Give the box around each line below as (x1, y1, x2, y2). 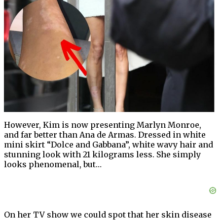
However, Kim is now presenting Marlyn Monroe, (4, 120, 201, 130)
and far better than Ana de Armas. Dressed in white (4, 130, 206, 140)
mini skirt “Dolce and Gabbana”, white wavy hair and (4, 140, 213, 150)
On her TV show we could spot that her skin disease (4, 210, 212, 220)
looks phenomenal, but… (4, 159, 102, 170)
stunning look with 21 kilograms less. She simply (4, 149, 201, 160)
